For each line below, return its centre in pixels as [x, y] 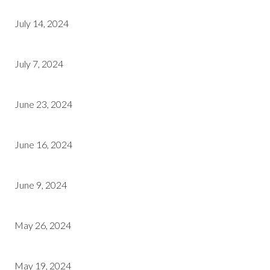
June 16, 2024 [43, 144]
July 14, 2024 [42, 23]
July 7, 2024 [39, 64]
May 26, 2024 [43, 225]
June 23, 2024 [43, 104]
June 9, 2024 [41, 185]
